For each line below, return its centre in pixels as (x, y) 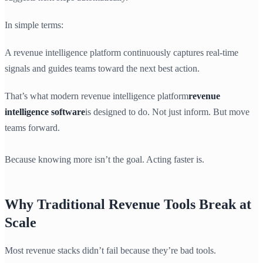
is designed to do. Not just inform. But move (167, 112)
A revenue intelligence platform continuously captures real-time (122, 53)
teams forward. (32, 128)
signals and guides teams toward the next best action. (102, 69)
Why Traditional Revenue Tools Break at (128, 205)
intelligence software (45, 112)
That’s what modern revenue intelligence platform (97, 96)
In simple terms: (34, 25)
